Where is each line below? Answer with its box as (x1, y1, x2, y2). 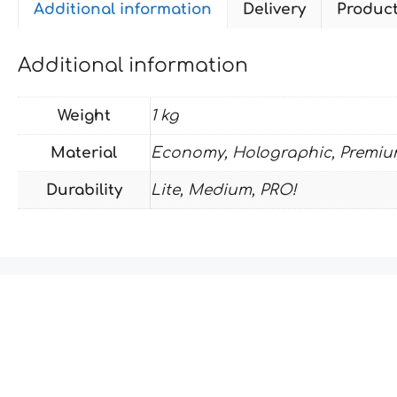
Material (51, 144, 117, 161)
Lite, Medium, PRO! (151, 182, 297, 198)
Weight (57, 107, 111, 124)
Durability (45, 182, 122, 198)
